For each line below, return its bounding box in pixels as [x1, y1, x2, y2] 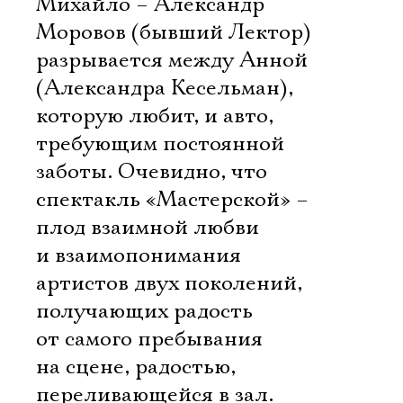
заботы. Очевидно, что [36, 158, 267, 185]
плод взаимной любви [36, 214, 259, 241]
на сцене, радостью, [36, 354, 236, 381]
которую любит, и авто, [36, 103, 273, 130]
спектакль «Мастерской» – [36, 186, 309, 213]
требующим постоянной [36, 130, 284, 157]
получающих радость [36, 298, 253, 325]
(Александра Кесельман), [36, 75, 293, 102]
